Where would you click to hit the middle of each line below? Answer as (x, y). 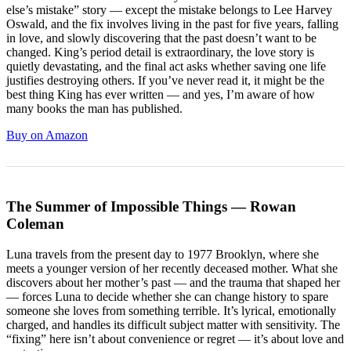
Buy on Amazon (47, 136)
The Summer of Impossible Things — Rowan (151, 207)
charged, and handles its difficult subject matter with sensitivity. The (173, 324)
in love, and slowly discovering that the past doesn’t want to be (161, 38)
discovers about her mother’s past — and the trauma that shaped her (173, 282)
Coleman (35, 224)
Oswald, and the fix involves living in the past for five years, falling (172, 24)
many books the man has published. (94, 109)
